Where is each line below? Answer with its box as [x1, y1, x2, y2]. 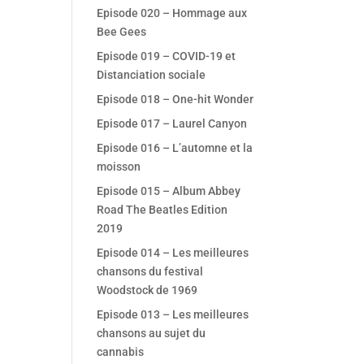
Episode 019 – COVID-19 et [97, 50, 236, 63]
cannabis [97, 345, 145, 358]
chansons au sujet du [97, 327, 206, 340]
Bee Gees [97, 25, 147, 38]
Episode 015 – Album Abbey [97, 184, 241, 197]
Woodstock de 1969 [97, 284, 198, 297]
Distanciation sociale [97, 68, 206, 81]
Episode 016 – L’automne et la [97, 141, 253, 154]
